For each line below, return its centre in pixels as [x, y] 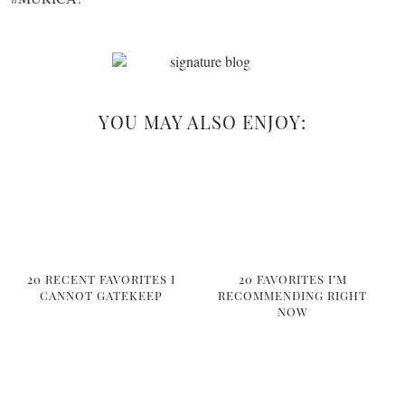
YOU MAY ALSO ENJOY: [202, 121]
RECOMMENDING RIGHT [293, 296]
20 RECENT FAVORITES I [101, 279]
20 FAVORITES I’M [292, 279]
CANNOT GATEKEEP [101, 296]
